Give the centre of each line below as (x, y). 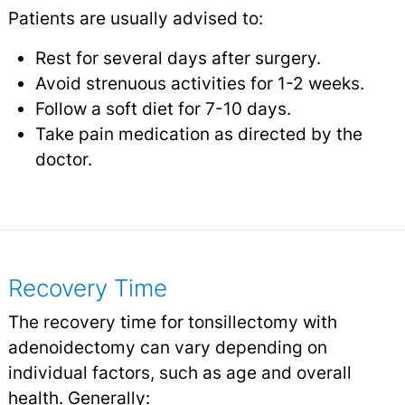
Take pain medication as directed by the (198, 134)
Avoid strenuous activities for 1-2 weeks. (199, 84)
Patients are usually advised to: (135, 19)
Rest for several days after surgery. (178, 58)
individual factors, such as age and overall (179, 373)
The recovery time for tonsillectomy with (172, 322)
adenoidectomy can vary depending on (167, 348)
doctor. (63, 160)
